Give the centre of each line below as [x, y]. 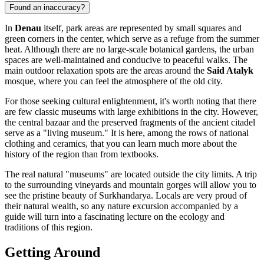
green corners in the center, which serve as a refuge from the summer [132, 38]
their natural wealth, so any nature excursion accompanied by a [121, 206]
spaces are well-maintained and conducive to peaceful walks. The [126, 60]
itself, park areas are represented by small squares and [141, 28]
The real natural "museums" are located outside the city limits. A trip [131, 174]
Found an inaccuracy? [47, 7]
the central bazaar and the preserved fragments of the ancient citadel [130, 122]
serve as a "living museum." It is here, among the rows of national [127, 133]
